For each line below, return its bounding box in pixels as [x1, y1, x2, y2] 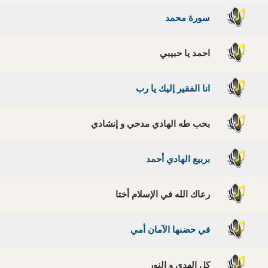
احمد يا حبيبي [159, 49, 215, 59]
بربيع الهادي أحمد [145, 155, 215, 165]
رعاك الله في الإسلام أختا [115, 190, 215, 200]
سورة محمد [165, 14, 215, 23]
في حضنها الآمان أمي [130, 226, 215, 235]
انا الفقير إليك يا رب [135, 84, 215, 94]
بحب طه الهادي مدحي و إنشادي [90, 120, 215, 129]
